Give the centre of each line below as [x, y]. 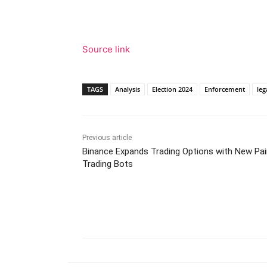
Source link [106, 49]
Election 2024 [172, 89]
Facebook [196, 207]
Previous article [107, 137]
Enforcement [225, 89]
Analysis [128, 89]
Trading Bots [108, 164]
